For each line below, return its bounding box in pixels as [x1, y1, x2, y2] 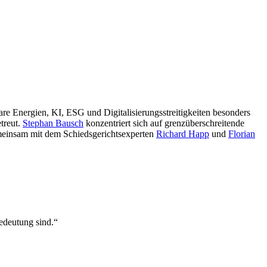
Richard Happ [156, 128, 209, 139]
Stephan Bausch [23, 117, 83, 128]
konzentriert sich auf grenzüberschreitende [83, 117, 244, 128]
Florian [228, 128, 255, 139]
